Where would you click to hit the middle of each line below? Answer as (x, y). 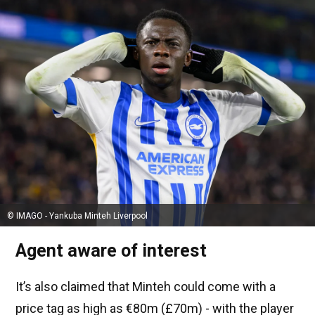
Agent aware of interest (111, 251)
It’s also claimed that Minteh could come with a (146, 287)
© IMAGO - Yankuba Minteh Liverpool (77, 216)
